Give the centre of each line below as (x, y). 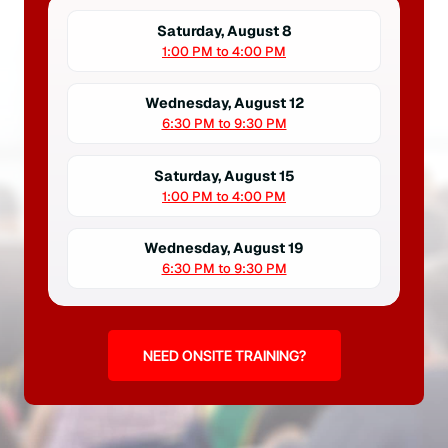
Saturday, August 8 (224, 30)
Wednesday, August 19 (224, 248)
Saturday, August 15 (224, 175)
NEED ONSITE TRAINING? (224, 356)
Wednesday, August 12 (224, 103)
